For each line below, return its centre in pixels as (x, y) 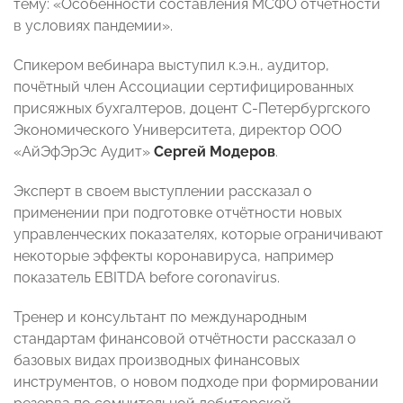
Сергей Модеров (215, 152)
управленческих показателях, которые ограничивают (198, 235)
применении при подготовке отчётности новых (178, 213)
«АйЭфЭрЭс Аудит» (84, 152)
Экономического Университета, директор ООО (178, 130)
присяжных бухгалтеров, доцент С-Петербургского (192, 109)
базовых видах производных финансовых (157, 361)
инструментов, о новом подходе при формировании (196, 382)
